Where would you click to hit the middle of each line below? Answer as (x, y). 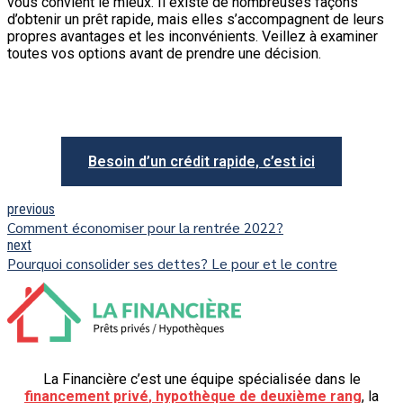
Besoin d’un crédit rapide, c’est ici (201, 162)
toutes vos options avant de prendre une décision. (164, 54)
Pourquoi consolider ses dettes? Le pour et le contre (172, 264)
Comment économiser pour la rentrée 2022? (145, 228)
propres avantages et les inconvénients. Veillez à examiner (193, 37)
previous (31, 210)
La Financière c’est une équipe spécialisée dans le (201, 380)
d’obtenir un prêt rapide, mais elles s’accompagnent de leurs (196, 20)
